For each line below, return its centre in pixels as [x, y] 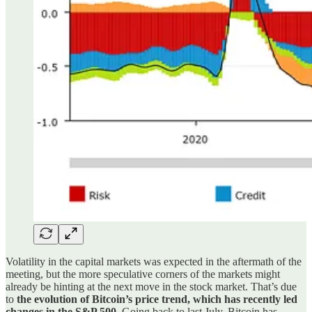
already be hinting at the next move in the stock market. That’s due [151, 286]
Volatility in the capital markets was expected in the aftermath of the [154, 261]
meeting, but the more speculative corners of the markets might [143, 274]
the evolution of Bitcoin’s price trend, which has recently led [157, 299]
